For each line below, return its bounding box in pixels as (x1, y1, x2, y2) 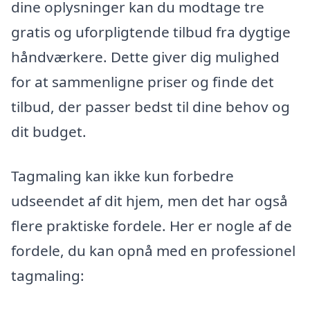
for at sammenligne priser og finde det (11, 72, 274, 92)
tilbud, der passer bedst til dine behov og (11, 97, 290, 117)
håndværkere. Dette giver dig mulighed (11, 47, 280, 67)
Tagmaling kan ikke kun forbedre (11, 166, 234, 185)
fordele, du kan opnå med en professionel (11, 241, 295, 260)
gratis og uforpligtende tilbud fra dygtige (11, 22, 291, 42)
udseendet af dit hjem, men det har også (11, 191, 288, 210)
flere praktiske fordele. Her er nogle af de (11, 216, 292, 235)
